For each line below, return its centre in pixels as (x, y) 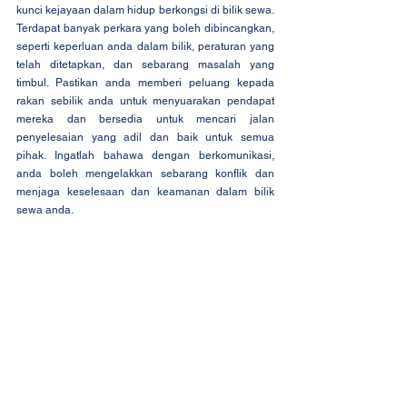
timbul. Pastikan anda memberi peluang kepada (145, 82)
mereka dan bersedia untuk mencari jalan (145, 119)
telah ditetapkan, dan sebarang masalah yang (145, 64)
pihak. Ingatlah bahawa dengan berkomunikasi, (145, 155)
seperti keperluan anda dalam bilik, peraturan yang (145, 46)
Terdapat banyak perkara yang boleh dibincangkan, (145, 28)
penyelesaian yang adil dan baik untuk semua (145, 137)
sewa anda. (45, 209)
